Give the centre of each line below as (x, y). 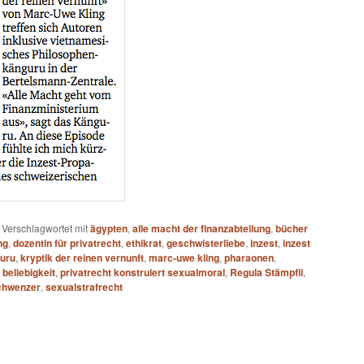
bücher (292, 228)
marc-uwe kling (184, 257)
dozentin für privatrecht (67, 243)
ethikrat (144, 243)
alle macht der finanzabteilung (201, 228)
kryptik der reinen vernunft (82, 257)
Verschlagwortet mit (45, 227)
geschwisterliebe (206, 243)
